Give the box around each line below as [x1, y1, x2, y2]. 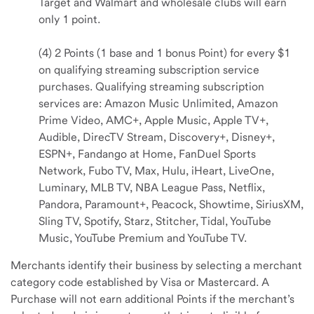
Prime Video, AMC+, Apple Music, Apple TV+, [39, 114, 268, 127]
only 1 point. [39, 13, 103, 26]
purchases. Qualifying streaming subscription [39, 80, 264, 93]
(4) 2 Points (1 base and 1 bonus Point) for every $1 [39, 46, 290, 60]
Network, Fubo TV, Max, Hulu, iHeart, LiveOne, [39, 164, 274, 177]
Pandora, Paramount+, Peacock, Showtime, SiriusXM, [39, 198, 303, 211]
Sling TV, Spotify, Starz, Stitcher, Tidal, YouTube [39, 214, 271, 228]
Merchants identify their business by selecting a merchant [11, 259, 302, 272]
